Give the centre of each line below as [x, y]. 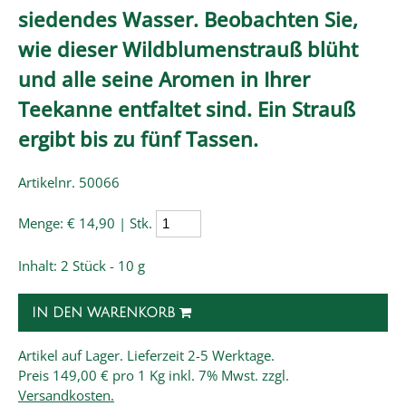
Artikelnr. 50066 [69, 182]
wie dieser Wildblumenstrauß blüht [188, 48]
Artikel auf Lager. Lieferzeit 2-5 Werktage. [146, 355]
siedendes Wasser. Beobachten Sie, [188, 19]
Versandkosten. [66, 395]
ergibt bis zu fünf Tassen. [138, 138]
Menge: [43, 222]
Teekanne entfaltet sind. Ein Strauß [187, 108]
